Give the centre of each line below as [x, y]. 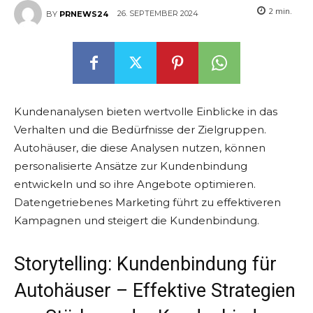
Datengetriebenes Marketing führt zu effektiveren [147, 202]
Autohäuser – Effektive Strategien [155, 291]
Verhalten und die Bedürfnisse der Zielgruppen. [140, 130]
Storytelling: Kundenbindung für [145, 264]
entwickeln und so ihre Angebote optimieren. [135, 184]
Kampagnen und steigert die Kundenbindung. [137, 220]
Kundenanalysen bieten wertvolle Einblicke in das [146, 111]
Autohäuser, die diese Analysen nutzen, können [140, 148]
